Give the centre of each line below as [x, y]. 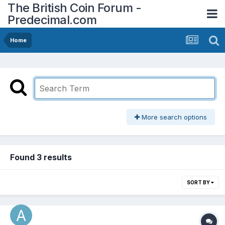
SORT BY [199, 183]
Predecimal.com [52, 20]
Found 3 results [41, 157]
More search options [173, 117]
